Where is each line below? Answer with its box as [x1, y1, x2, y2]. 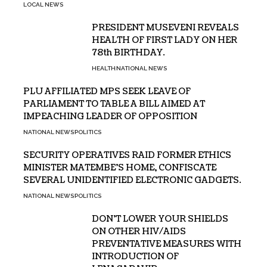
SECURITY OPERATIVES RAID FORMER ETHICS [23, 150, 231, 161]
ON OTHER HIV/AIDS [92, 226, 186, 237]
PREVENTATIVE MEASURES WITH [92, 238, 241, 250]
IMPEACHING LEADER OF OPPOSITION [23, 111, 197, 122]
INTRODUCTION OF [92, 251, 179, 262]
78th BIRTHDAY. [92, 47, 165, 58]
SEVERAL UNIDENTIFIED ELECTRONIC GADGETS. [23, 175, 241, 186]
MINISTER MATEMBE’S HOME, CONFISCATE [23, 162, 216, 173]
